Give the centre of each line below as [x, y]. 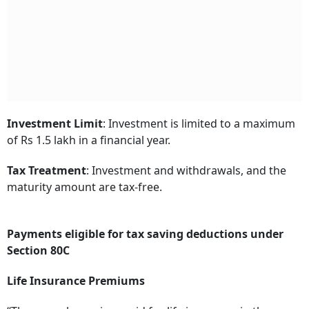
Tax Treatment [47, 170]
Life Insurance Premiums [76, 280]
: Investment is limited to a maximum [199, 123]
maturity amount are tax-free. [86, 187]
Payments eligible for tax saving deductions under [145, 233]
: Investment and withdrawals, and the [186, 170]
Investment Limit [55, 123]
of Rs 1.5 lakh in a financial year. [89, 140]
